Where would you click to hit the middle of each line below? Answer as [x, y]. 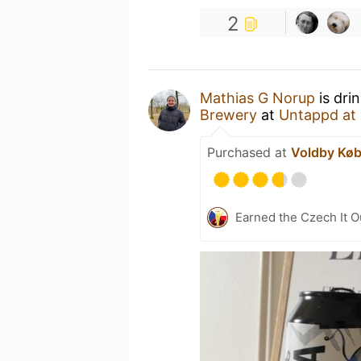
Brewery [228, 115]
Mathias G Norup [257, 98]
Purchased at [249, 152]
